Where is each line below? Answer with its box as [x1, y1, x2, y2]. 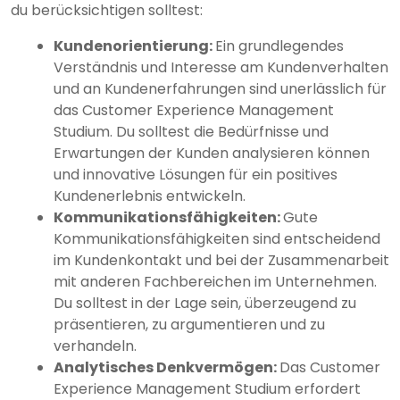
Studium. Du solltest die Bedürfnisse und [54, 121, 329, 143]
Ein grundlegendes [215, 36, 344, 57]
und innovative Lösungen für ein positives [54, 164, 337, 186]
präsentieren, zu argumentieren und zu [54, 314, 325, 336]
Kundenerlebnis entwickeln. [54, 186, 246, 207]
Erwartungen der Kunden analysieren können [54, 143, 370, 164]
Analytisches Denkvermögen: [54, 357, 279, 379]
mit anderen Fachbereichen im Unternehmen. [54, 271, 377, 293]
